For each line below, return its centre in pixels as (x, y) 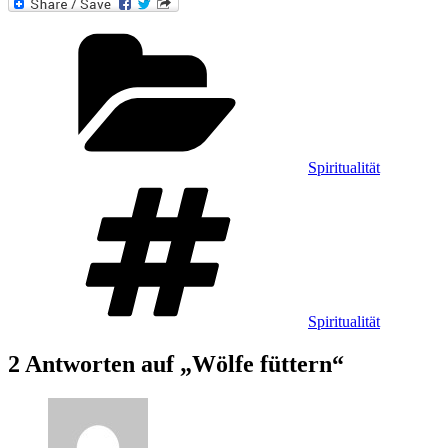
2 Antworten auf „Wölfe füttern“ (176, 364)
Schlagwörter (349, 185)
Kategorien (342, 31)
